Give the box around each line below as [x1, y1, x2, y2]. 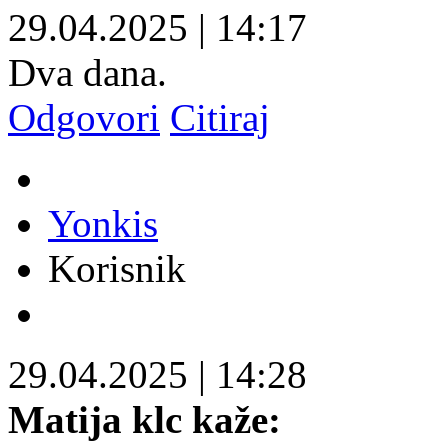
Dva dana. [8, 50, 167, 94]
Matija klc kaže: [8, 397, 281, 441]
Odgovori [8, 95, 160, 139]
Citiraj [170, 95, 270, 139]
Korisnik [48, 246, 186, 290]
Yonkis [48, 201, 158, 245]
